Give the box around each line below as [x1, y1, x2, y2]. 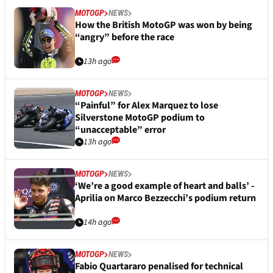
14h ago [83, 216, 112, 229]
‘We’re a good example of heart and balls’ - [75, 179, 254, 193]
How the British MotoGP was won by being [75, 18, 252, 32]
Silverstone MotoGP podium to [75, 111, 205, 125]
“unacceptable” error [75, 123, 166, 137]
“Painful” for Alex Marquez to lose [75, 99, 218, 113]
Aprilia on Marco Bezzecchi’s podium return [75, 191, 256, 205]
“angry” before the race [75, 30, 174, 44]
